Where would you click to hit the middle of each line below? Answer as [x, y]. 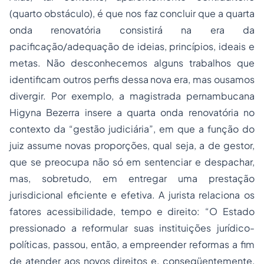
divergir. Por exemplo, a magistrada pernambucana [132, 96]
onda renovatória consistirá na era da [132, 30]
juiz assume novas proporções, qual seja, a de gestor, [132, 145]
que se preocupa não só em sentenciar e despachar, [132, 162]
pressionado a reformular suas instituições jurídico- [132, 228]
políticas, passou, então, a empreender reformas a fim [132, 244]
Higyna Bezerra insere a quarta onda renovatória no [132, 112]
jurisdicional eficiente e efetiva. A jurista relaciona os [132, 195]
